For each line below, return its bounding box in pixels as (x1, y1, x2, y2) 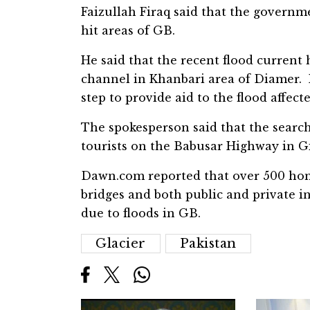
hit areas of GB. (81, 23, 175, 37)
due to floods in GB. (81, 206, 201, 220)
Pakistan (179, 235, 237, 251)
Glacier (95, 235, 146, 251)
